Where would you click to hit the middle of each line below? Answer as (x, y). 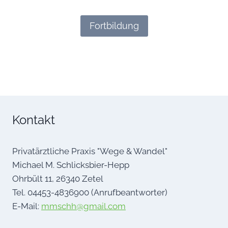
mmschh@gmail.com (83, 206)
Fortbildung (114, 25)
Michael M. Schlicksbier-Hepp (71, 165)
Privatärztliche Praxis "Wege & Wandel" (90, 151)
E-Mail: (27, 206)
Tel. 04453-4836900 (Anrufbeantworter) (90, 192)
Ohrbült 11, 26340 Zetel (58, 178)
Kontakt (34, 120)
